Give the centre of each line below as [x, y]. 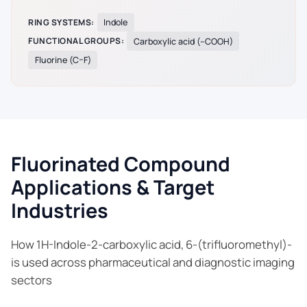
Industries [60, 211]
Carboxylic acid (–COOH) [183, 41]
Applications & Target [113, 187]
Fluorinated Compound [121, 164]
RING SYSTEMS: [61, 22]
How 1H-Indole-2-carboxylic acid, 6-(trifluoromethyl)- [151, 245]
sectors [32, 280]
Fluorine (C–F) [63, 60]
